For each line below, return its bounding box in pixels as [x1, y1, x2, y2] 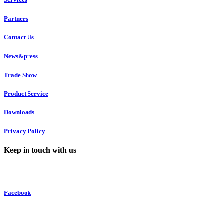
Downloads [4, 109, 34, 116]
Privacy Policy [4, 127, 45, 135]
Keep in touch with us [4, 146, 76, 155]
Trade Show [4, 71, 37, 79]
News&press [4, 52, 38, 60]
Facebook [4, 189, 31, 196]
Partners [4, 15, 28, 23]
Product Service [4, 89, 48, 97]
